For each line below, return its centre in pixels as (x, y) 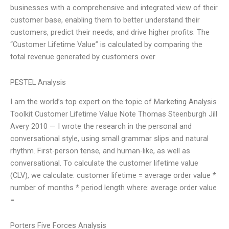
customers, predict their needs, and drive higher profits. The (110, 32)
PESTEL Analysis (38, 82)
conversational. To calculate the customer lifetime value (104, 163)
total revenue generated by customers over (83, 57)
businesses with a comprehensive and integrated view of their (114, 8)
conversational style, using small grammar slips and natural (109, 139)
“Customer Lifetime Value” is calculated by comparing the (106, 45)
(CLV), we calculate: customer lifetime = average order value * (113, 176)
